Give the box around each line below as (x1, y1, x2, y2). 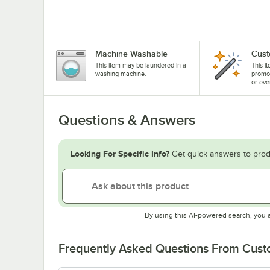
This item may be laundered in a (95, 61, 186, 69)
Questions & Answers (58, 112, 195, 128)
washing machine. (95, 70, 146, 78)
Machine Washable (95, 49, 168, 59)
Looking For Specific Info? (71, 149, 169, 159)
